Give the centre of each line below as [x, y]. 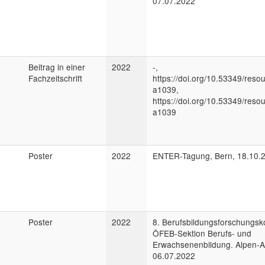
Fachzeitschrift [55, 78]
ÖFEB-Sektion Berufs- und [202, 233]
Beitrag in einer [57, 67]
